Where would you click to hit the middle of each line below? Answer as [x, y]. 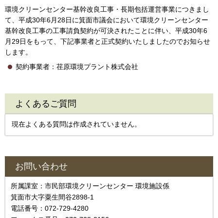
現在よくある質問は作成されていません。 [76, 124]
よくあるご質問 [46, 104]
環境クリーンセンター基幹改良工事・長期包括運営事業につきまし [107, 9]
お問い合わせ [41, 166]
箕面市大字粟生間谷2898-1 [52, 197]
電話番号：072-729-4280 [50, 208]
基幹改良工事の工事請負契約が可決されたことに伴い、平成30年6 [106, 30]
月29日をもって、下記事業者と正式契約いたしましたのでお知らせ [108, 41]
